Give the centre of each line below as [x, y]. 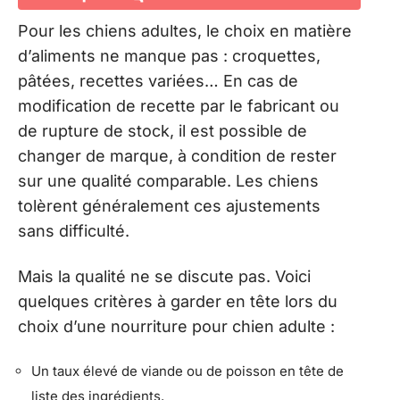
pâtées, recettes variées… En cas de [158, 81]
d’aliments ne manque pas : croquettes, [169, 56]
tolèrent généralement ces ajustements [169, 206]
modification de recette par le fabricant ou [179, 106]
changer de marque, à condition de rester [177, 156]
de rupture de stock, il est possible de [162, 131]
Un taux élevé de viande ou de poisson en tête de [187, 371]
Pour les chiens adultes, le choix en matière [185, 31]
